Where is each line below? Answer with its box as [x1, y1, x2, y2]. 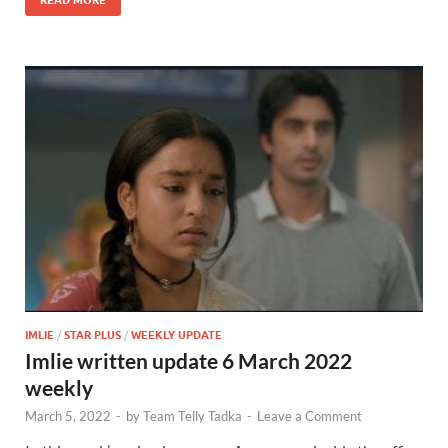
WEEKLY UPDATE [131, 327, 222, 342]
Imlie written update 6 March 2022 [25, 347, 352, 373]
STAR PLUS [64, 327, 121, 342]
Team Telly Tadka [143, 407, 242, 424]
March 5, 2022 [25, 407, 111, 424]
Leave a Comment [257, 407, 362, 424]
